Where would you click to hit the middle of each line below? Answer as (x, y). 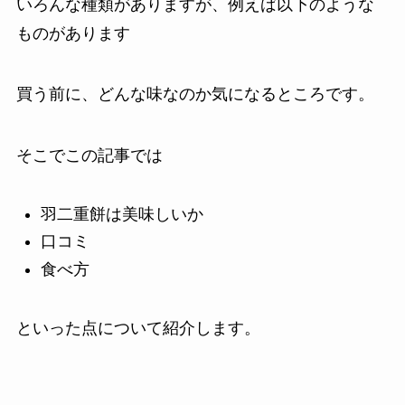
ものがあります (73, 33)
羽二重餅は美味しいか (122, 214)
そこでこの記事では (89, 156)
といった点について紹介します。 (138, 328)
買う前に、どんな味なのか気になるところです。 (195, 94)
